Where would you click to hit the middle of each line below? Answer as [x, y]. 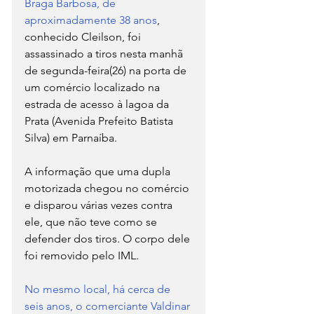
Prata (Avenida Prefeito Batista [100, 121]
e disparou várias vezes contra [100, 205]
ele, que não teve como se [92, 221]
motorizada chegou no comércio [108, 188]
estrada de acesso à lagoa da [98, 104]
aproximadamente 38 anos [91, 20]
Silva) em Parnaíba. [71, 137]
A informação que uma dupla [99, 171]
